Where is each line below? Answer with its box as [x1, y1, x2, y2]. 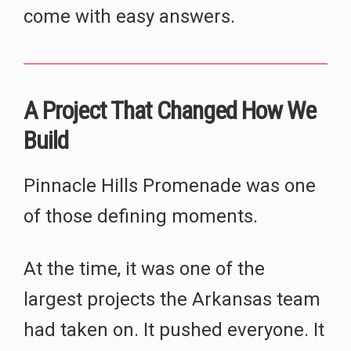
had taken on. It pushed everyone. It [24, 318, 324, 341]
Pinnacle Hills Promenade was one [24, 174, 316, 197]
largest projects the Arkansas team [24, 288, 320, 310]
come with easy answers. [24, 5, 235, 28]
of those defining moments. [24, 204, 258, 227]
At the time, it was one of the [24, 257, 265, 280]
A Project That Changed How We [24, 95, 316, 125]
